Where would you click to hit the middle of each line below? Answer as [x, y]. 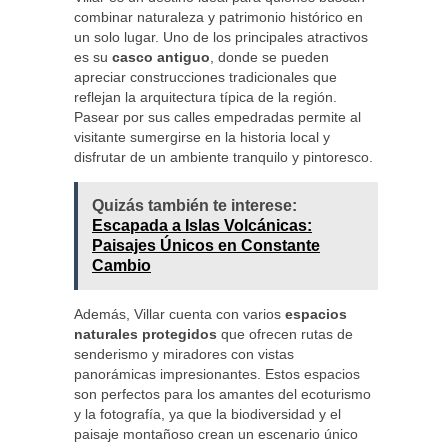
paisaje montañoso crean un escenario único [216, 434]
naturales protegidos [145, 334]
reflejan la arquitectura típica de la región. [205, 97]
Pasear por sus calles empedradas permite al [217, 117]
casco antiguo [161, 57]
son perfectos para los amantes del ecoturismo [222, 394]
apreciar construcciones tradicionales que [205, 77]
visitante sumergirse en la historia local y [202, 137]
